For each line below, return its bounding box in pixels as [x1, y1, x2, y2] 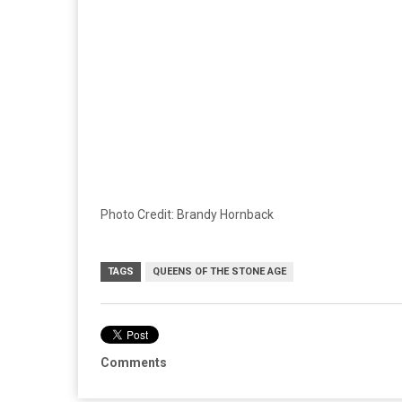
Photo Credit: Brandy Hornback [100, 207, 274, 223]
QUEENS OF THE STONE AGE [153, 266, 286, 278]
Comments [100, 355, 167, 371]
